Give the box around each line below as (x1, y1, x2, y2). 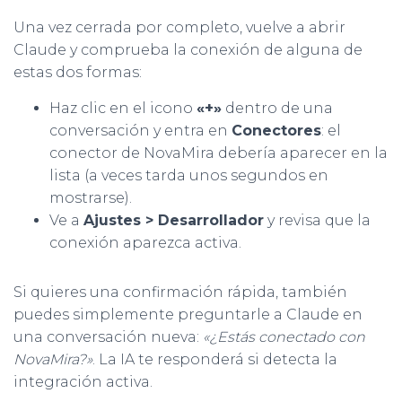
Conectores (232, 122, 321, 140)
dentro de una (222, 100, 333, 118)
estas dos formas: (13, 64, 142, 82)
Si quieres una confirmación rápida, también (13, 284, 347, 301)
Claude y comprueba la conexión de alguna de (13, 41, 363, 59)
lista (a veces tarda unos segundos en (49, 167, 328, 185)
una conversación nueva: (13, 328, 203, 346)
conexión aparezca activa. (49, 234, 241, 252)
